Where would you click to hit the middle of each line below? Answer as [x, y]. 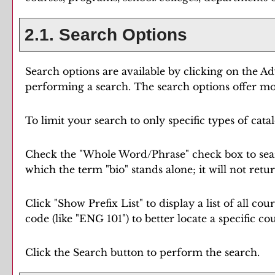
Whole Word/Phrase [134, 154]
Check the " [54, 154]
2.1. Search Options [103, 35]
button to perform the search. [184, 252]
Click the [49, 252]
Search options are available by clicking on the [143, 71]
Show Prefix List [99, 203]
